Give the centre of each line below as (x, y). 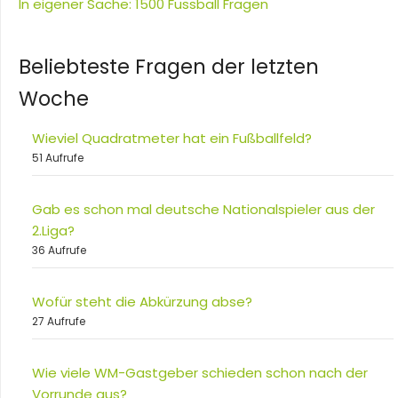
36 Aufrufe (59, 251)
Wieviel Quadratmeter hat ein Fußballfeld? (172, 139)
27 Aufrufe (59, 322)
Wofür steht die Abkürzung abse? (142, 302)
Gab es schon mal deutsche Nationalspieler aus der (203, 210)
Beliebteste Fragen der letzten (169, 67)
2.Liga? (53, 231)
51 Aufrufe (58, 158)
